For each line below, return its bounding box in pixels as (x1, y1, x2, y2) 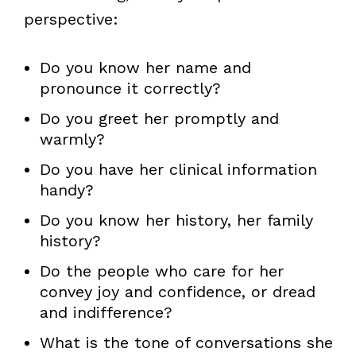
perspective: (23, 9, 118, 29)
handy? (39, 180, 94, 199)
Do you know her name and (39, 57, 251, 77)
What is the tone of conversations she (39, 332, 333, 352)
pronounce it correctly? (39, 78, 221, 98)
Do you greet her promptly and (39, 108, 279, 128)
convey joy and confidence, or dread (39, 281, 315, 301)
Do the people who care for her (39, 261, 284, 281)
